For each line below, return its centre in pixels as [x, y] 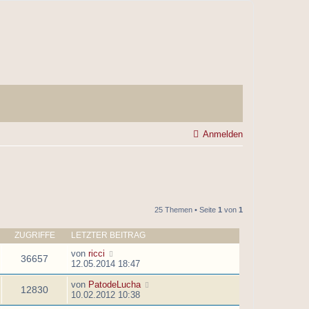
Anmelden [223, 134]
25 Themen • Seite [186, 210]
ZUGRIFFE [34, 236]
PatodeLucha [114, 285]
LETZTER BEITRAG [108, 236]
